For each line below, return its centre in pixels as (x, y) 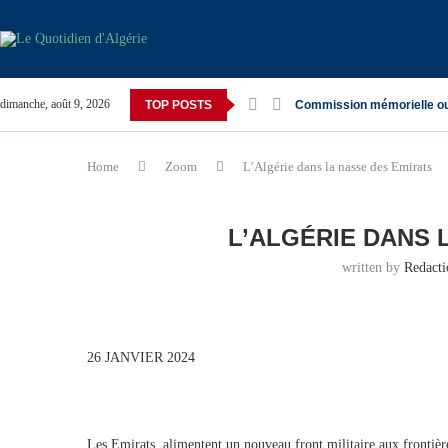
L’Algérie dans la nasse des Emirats (337, 166)
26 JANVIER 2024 (141, 357)
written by (372, 267)
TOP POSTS (178, 104)
